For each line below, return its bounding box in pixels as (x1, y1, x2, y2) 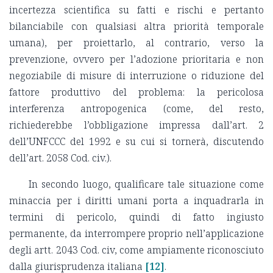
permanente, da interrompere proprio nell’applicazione (9, 226, 264, 240)
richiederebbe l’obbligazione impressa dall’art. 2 (9, 118, 264, 132)
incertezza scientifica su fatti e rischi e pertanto (9, 2, 264, 16)
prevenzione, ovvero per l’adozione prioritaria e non (9, 52, 264, 66)
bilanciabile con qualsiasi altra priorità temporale (9, 19, 264, 33)
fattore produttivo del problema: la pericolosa (9, 85, 264, 99)
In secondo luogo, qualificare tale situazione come (29, 177, 264, 191)
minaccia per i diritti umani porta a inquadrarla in (9, 193, 264, 207)
